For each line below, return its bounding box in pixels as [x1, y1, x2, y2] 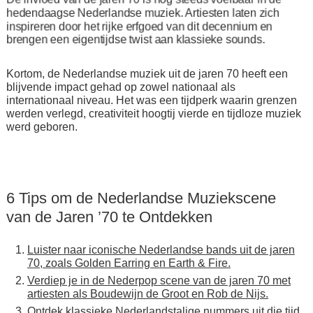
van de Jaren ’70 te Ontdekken [6, 208, 212, 226]
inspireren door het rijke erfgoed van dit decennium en [6, 20, 272, 33]
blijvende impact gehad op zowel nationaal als [6, 80, 235, 94]
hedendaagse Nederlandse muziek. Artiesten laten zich [6, 6, 279, 20]
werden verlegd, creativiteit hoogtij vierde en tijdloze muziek [6, 107, 301, 120]
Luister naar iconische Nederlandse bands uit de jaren [27, 243, 295, 256]
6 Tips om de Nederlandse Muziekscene [6, 189, 276, 208]
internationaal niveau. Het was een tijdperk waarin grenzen [6, 94, 297, 107]
